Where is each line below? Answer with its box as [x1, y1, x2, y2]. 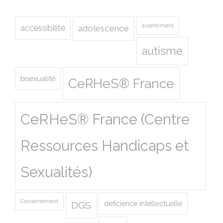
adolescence [78, 23, 129, 34]
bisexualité [20, 74, 55, 83]
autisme [142, 45, 183, 58]
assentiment [142, 22, 174, 29]
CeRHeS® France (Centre [20, 111, 190, 128]
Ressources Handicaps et [20, 137, 189, 155]
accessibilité [20, 23, 65, 33]
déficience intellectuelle [104, 199, 182, 208]
